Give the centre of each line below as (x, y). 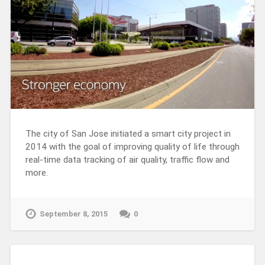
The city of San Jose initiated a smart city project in (128, 134)
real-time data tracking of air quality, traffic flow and (127, 160)
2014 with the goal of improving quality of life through (132, 147)
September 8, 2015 (73, 214)
